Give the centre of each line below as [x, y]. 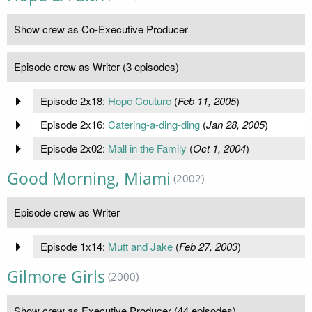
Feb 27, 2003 [208, 247]
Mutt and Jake [140, 247]
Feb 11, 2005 [206, 101]
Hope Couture [139, 101]
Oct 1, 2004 [219, 148]
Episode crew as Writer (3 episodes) [96, 67]
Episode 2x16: [74, 125]
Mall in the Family [147, 148]
